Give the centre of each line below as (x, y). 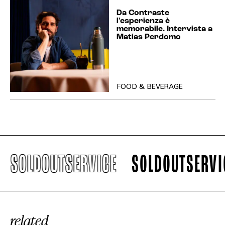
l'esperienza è (143, 21)
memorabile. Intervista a (164, 29)
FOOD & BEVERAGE (149, 87)
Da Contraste (143, 13)
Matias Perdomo (148, 37)
